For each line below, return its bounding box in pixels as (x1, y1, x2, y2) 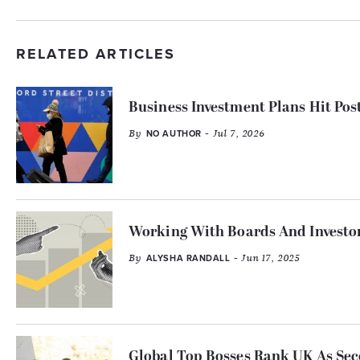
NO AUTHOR (145, 129, 202, 139)
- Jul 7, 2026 (201, 127, 265, 140)
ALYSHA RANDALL (145, 253, 231, 264)
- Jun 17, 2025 (230, 252, 300, 264)
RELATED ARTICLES (16, 45, 176, 63)
